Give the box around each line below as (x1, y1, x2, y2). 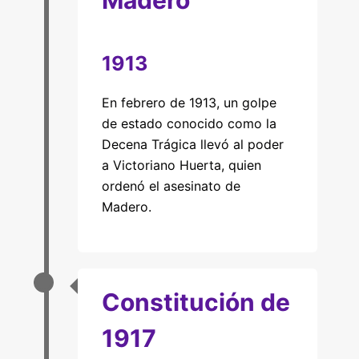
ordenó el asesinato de (101, 178, 240, 194)
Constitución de (101, 288, 290, 317)
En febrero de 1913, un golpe (101, 95, 276, 111)
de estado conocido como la (101, 115, 276, 131)
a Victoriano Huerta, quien (101, 157, 261, 173)
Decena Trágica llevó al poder (101, 136, 284, 152)
